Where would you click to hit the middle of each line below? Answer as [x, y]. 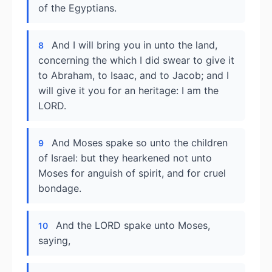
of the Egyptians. [77, 8]
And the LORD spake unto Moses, [133, 225]
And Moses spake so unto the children [140, 143]
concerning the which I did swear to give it [136, 60]
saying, [54, 240]
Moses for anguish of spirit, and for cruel [132, 173]
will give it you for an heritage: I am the [128, 90]
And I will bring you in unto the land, [134, 45]
